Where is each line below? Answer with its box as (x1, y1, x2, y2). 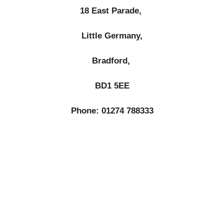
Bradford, (91, 56, 132, 65)
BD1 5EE (94, 81, 129, 90)
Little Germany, (81, 31, 142, 40)
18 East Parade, (80, 6, 144, 15)
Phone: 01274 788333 (70, 106, 153, 115)
